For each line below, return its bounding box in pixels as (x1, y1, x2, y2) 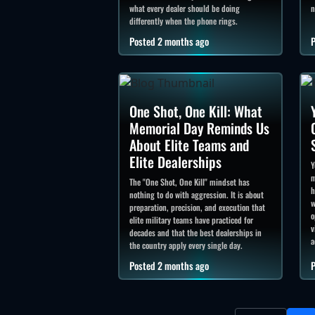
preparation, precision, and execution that (129, 200, 265, 213)
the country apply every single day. (129, 238, 243, 251)
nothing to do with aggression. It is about (129, 188, 264, 200)
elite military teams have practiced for (129, 213, 253, 226)
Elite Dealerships (129, 150, 221, 172)
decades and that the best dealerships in (129, 226, 262, 238)
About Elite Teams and (129, 134, 249, 155)
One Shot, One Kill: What (129, 100, 262, 122)
